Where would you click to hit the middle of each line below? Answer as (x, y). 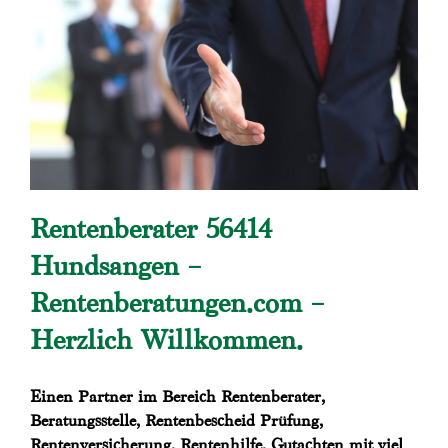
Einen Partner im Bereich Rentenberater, (177, 397)
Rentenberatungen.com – (177, 303)
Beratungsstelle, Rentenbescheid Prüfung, (176, 421)
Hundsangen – (115, 266)
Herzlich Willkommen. (166, 340)
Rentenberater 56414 (151, 229)
